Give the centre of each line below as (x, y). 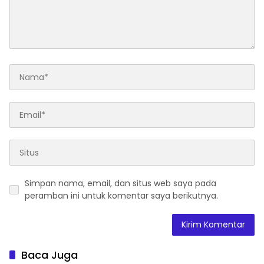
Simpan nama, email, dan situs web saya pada (121, 184)
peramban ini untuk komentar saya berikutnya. (121, 196)
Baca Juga (49, 255)
